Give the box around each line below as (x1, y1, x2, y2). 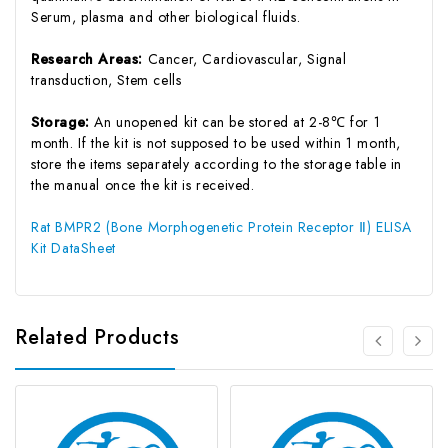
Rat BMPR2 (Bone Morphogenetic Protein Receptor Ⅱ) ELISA (31, 216, 412, 237)
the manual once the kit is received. (31, 174, 255, 195)
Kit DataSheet (31, 237, 116, 258)
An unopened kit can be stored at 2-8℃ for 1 (94, 111, 381, 132)
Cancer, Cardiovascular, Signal (147, 48, 347, 69)
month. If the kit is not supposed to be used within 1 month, (31, 132, 402, 153)
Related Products (15, 322, 180, 352)
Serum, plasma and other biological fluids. (31, 6, 301, 27)
